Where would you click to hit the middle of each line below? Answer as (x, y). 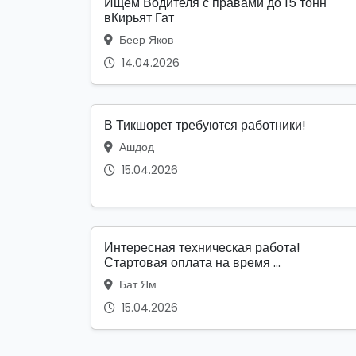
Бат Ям (136, 284)
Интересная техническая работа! (202, 247)
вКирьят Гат (139, 17)
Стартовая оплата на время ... (192, 262)
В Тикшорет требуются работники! (205, 125)
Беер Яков (145, 39)
